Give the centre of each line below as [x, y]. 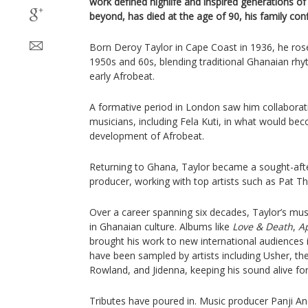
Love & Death [263, 227]
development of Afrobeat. [147, 136]
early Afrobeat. [122, 76]
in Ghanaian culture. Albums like [161, 227]
